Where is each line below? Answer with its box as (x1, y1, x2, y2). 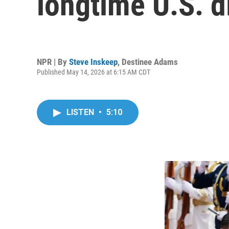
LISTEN (66, 107, 96, 117)
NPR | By (37, 56, 69, 67)
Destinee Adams (122, 56, 178, 67)
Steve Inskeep (69, 56, 118, 67)
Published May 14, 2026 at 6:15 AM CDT (37, 67, 150, 76)
